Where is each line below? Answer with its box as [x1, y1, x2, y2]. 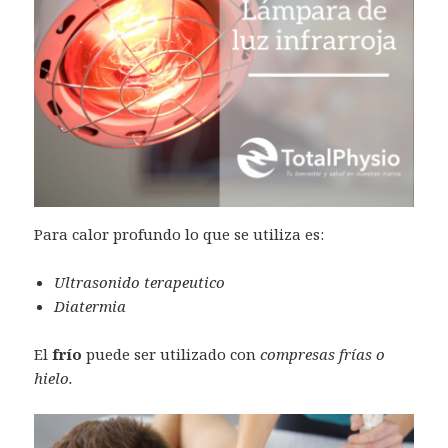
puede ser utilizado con [82, 343, 261, 364]
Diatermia [54, 295, 127, 316]
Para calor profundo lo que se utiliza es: [34, 223, 325, 244]
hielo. [34, 367, 74, 388]
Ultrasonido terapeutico [54, 271, 226, 292]
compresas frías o [260, 343, 386, 364]
